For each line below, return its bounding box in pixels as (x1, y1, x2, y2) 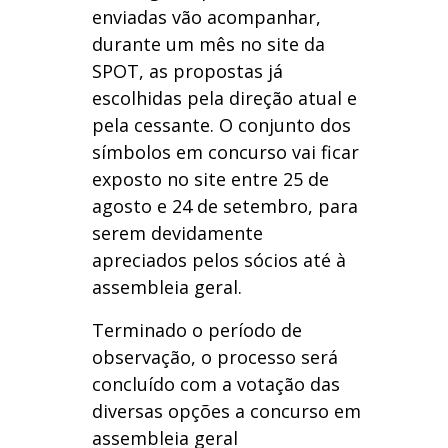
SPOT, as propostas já (91, 59, 283, 84)
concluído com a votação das (91, 372, 340, 397)
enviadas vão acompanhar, (91, 5, 321, 30)
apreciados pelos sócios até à (91, 248, 346, 273)
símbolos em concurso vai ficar (91, 140, 359, 165)
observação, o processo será (91, 345, 338, 370)
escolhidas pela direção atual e (91, 86, 357, 111)
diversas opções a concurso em (91, 399, 361, 424)
